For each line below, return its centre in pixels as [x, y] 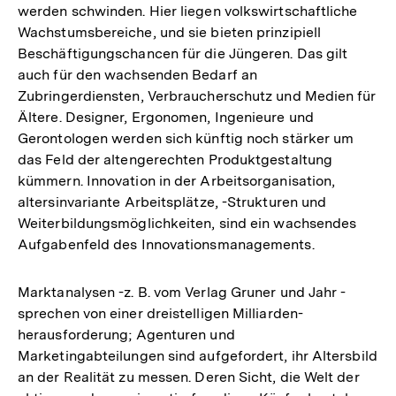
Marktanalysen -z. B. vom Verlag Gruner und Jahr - [182, 293]
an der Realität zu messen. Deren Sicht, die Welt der [189, 377]
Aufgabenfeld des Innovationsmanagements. [166, 245]
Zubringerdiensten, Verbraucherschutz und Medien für [197, 96]
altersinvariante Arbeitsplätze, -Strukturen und [172, 202]
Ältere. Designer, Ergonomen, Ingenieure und [166, 118]
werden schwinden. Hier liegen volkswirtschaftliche [188, 11]
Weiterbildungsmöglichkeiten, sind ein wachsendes [187, 224]
